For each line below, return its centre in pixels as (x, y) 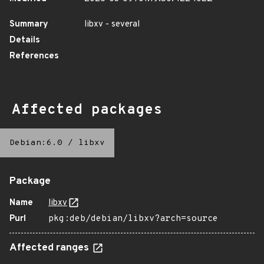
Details (25, 40)
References (34, 56)
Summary (29, 24)
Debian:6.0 (36, 143)
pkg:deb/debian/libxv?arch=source (133, 219)
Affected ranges (50, 248)
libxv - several (112, 24)
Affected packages (87, 110)
